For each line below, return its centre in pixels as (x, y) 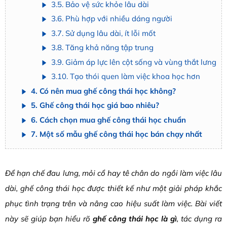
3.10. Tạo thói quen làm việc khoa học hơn (126, 77)
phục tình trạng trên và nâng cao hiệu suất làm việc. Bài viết (113, 204)
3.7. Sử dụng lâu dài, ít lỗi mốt (103, 33)
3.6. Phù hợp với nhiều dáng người (112, 19)
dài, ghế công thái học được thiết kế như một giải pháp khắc (113, 188)
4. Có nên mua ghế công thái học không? (103, 91)
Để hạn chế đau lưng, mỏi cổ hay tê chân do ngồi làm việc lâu (113, 173)
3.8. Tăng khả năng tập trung (102, 48)
